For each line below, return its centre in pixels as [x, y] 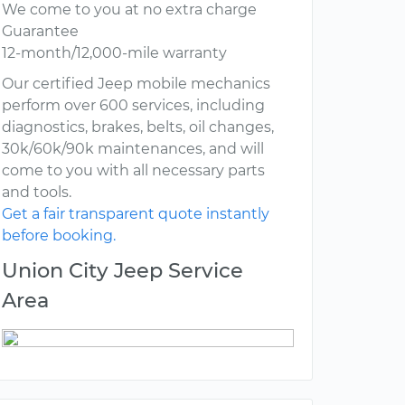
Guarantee [40, 32]
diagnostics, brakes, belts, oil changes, [138, 127]
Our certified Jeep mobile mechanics [136, 84]
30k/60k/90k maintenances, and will [133, 149]
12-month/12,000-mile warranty [114, 53]
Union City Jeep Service [122, 271]
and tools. [37, 193]
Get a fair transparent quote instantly [136, 214]
